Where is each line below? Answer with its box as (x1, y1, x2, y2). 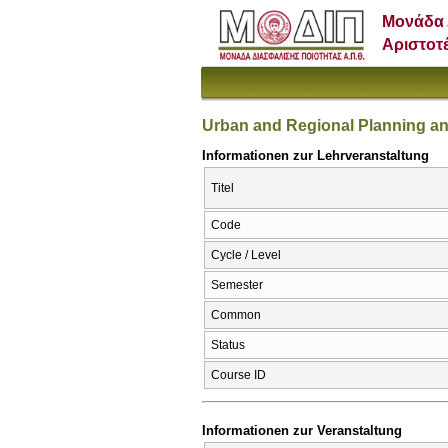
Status (211, 338, 245, 353)
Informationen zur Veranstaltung (202, 422, 402, 438)
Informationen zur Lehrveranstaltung (202, 147, 429, 163)
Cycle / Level (211, 248, 281, 263)
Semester (211, 278, 263, 293)
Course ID (211, 368, 266, 383)
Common (211, 308, 261, 323)
